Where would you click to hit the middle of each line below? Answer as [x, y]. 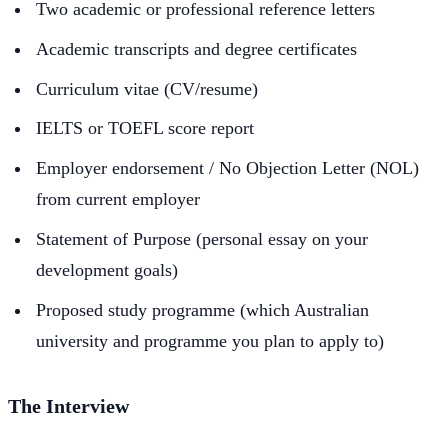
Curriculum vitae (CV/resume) [147, 88]
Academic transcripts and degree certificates [196, 48]
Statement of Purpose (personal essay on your [202, 238]
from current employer [118, 199]
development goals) [107, 269]
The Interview [68, 405]
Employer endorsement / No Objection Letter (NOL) [227, 168]
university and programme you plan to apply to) [210, 340]
